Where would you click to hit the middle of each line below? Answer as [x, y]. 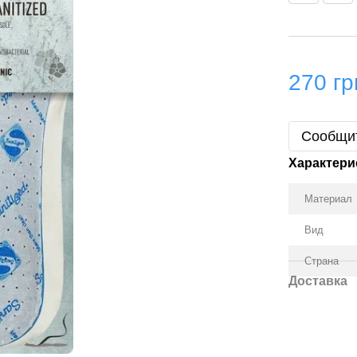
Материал [329, 199]
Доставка [318, 281]
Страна [322, 261]
